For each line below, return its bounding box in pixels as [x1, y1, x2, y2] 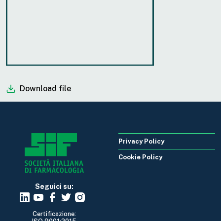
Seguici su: [35, 183, 74, 191]
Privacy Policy [118, 137, 164, 145]
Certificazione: [33, 210, 76, 218]
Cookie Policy [118, 153, 162, 161]
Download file [20, 83, 71, 93]
